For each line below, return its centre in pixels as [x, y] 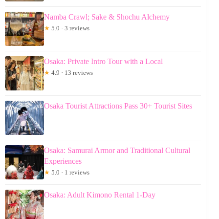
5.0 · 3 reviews [70, 28]
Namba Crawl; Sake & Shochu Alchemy [107, 17]
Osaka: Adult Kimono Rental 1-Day [100, 195]
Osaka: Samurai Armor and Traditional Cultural [117, 150]
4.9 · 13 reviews [71, 72]
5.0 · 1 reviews [70, 172]
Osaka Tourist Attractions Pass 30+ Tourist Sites [118, 106]
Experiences [63, 161]
